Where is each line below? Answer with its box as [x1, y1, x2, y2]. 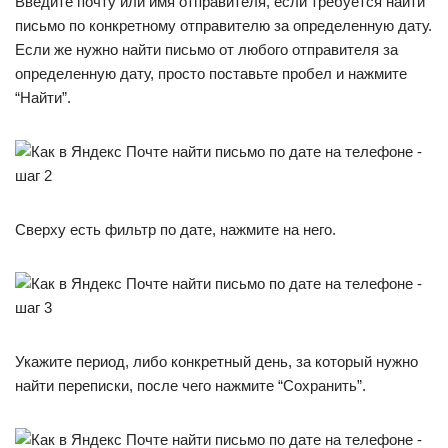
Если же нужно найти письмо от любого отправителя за [15, 41, 398, 58]
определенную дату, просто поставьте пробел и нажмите [15, 65, 407, 82]
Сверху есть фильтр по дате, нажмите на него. [15, 221, 336, 238]
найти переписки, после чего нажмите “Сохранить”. [15, 377, 366, 394]
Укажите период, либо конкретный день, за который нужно [15, 353, 418, 370]
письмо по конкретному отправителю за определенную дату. [15, 17, 432, 34]
